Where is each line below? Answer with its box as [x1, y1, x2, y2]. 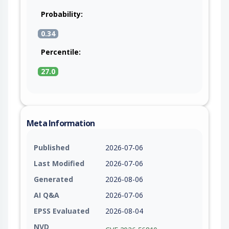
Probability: [41, 9, 83, 19]
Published [34, 143, 70, 153]
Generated [34, 174, 73, 185]
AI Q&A [34, 190, 59, 200]
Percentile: [41, 47, 81, 57]
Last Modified [34, 158, 84, 169]
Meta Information [27, 118, 95, 129]
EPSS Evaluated [34, 206, 89, 216]
